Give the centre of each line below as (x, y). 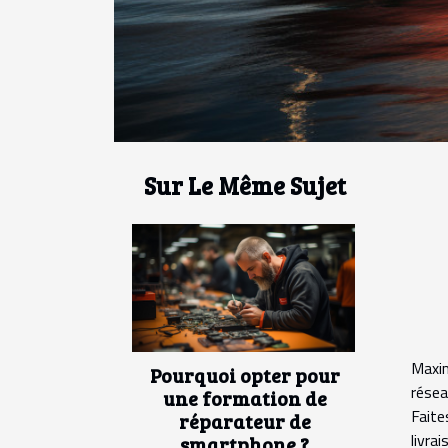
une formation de (244, 397)
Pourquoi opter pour (244, 374)
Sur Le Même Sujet (244, 186)
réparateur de (244, 420)
